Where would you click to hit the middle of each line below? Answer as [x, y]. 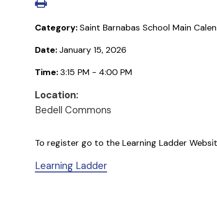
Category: [57, 27]
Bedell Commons [73, 110]
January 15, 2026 [93, 50]
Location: [57, 95]
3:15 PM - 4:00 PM [96, 72]
